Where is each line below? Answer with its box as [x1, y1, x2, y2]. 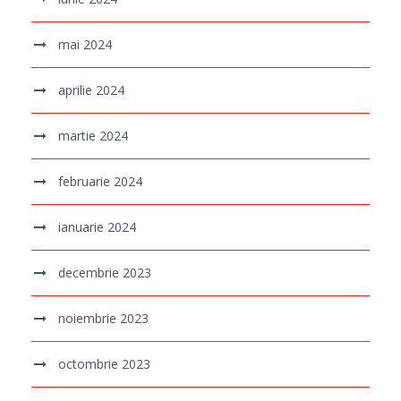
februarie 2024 [58, 172, 142, 190]
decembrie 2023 [58, 263, 151, 281]
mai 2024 [58, 35, 112, 53]
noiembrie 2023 [58, 309, 149, 327]
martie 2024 [58, 126, 128, 144]
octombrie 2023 [58, 354, 150, 372]
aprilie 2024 [58, 81, 124, 98]
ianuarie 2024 [58, 218, 136, 235]
